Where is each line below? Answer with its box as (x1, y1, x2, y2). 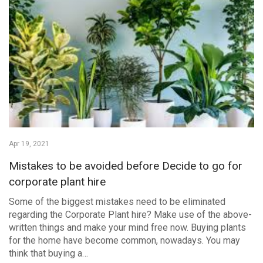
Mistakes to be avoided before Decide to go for (9, 159, 242, 173)
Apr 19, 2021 (9, 139, 49, 148)
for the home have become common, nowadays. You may (9, 234, 240, 246)
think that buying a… (9, 247, 88, 259)
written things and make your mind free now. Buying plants (9, 221, 246, 233)
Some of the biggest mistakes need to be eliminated (9, 195, 225, 207)
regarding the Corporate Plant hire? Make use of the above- (9, 208, 252, 220)
